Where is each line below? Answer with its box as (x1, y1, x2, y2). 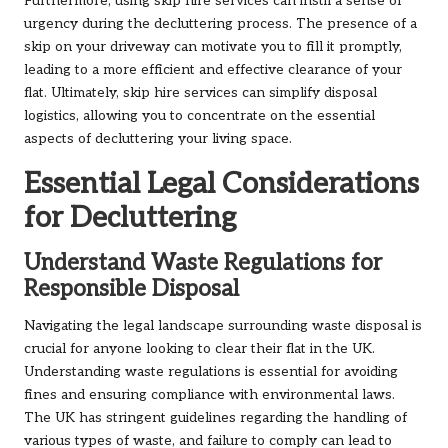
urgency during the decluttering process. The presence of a (24, 16, 417, 33)
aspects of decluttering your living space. (24, 131, 292, 148)
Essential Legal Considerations (24, 167, 419, 202)
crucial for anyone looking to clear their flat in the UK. (24, 341, 375, 358)
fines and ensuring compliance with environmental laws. (24, 387, 395, 404)
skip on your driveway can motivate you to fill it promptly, (24, 39, 402, 56)
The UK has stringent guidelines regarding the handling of (24, 410, 407, 427)
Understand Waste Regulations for (24, 250, 382, 278)
